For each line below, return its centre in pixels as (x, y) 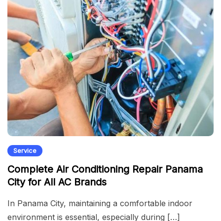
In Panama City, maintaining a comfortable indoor (100, 203)
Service (25, 150)
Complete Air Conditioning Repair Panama (105, 169)
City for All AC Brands (57, 182)
